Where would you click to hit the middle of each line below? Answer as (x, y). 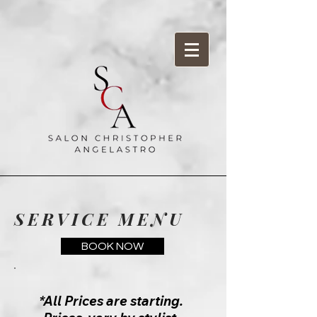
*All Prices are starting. (111, 301)
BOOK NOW (113, 246)
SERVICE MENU (99, 219)
